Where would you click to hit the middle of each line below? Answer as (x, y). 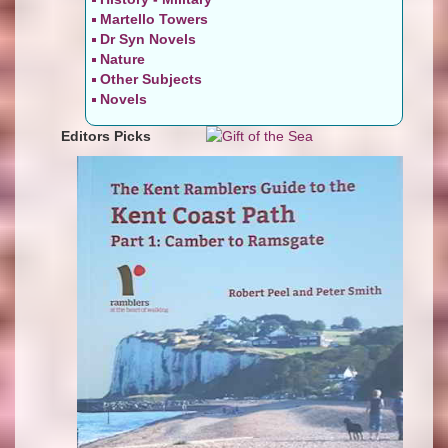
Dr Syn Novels (148, 38)
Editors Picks (98, 135)
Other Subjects (151, 78)
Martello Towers (156, 18)
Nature (122, 58)
